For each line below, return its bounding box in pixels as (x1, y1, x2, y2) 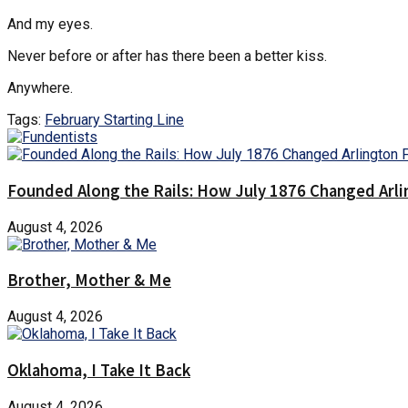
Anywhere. (7, 79, 73, 97)
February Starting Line (45, 111, 184, 129)
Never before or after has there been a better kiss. (7, 47, 327, 66)
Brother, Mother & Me (7, 270, 171, 291)
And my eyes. (7, 15, 93, 34)
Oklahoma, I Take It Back (7, 359, 190, 381)
